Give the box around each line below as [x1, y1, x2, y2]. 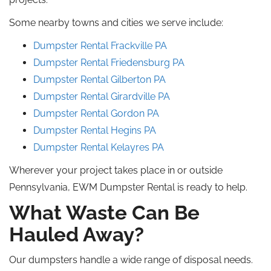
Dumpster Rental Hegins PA [33, 125, 156, 136]
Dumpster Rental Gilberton [33, 74, 154, 85]
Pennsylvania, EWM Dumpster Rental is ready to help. [9, 181, 247, 193]
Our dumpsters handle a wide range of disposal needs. [9, 254, 253, 266]
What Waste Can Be [9, 201, 200, 224]
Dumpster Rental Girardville [33, 91, 158, 102]
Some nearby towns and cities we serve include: [9, 17, 223, 28]
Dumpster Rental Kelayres [33, 142, 152, 153]
